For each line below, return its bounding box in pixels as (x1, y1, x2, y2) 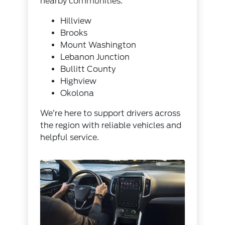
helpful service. (40, 132, 99, 142)
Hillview (60, 16, 92, 26)
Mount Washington (60, 40, 137, 50)
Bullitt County (60, 64, 116, 74)
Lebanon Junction (60, 52, 130, 62)
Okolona (60, 88, 94, 98)
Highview (60, 76, 97, 86)
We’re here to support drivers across (40, 108, 181, 118)
